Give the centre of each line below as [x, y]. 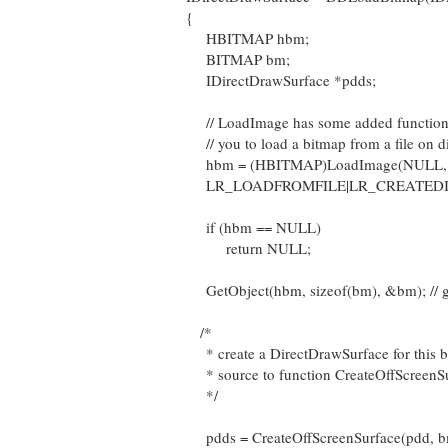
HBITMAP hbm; [247, 38]
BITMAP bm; [238, 59]
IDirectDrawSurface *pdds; [281, 80]
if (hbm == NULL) [253, 227]
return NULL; [248, 248]
